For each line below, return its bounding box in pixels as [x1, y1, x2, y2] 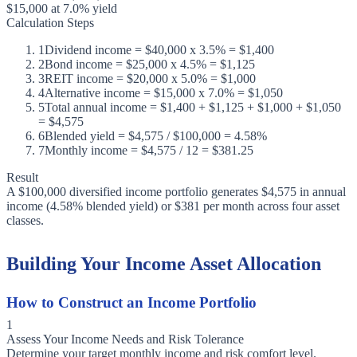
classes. [6, 214, 44, 228]
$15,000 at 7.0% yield [6, 2, 117, 16]
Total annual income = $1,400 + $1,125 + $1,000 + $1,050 [45, 100, 341, 115]
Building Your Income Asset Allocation [6, 253, 321, 275]
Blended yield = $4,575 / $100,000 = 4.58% [45, 129, 267, 143]
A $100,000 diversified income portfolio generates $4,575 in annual [6, 185, 346, 199]
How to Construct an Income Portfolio [6, 294, 257, 312]
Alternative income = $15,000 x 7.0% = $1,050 [45, 86, 283, 100]
